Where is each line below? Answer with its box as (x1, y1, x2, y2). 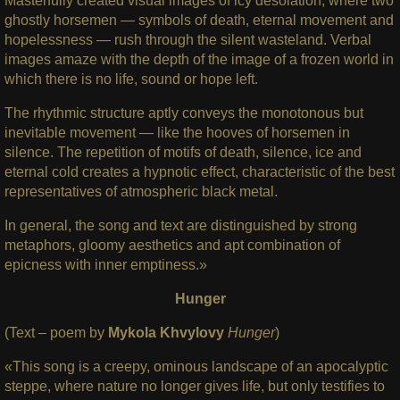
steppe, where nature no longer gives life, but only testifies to (4, 379, 385, 395)
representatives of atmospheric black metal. (4, 184, 278, 200)
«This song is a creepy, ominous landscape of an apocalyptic (4, 359, 388, 375)
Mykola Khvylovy (107, 325, 224, 341)
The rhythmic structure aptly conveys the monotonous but (4, 105, 363, 121)
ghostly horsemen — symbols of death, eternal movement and (4, 12, 394, 29)
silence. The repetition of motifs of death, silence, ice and (4, 145, 362, 161)
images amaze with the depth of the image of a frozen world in (4, 52, 394, 68)
